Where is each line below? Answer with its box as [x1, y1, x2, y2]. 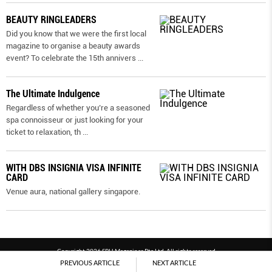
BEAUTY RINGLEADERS [6, 14, 97, 26]
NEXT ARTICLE [152, 259, 196, 267]
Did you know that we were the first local [6, 29, 146, 39]
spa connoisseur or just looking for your [6, 115, 143, 125]
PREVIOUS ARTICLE [60, 259, 120, 267]
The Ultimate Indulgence [6, 88, 100, 100]
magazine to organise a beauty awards [6, 41, 140, 51]
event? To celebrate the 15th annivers [6, 53, 136, 63]
